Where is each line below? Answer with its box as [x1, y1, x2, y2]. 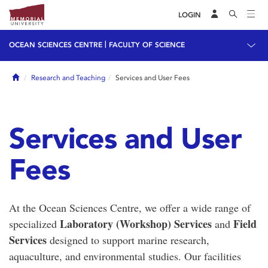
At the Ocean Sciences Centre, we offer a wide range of [9, 200, 251, 215]
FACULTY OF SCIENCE [109, 41, 185, 49]
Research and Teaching [31, 74, 105, 82]
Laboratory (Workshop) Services [60, 216, 212, 232]
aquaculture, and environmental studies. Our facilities [9, 249, 241, 263]
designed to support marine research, [47, 233, 209, 247]
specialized [9, 217, 60, 231]
